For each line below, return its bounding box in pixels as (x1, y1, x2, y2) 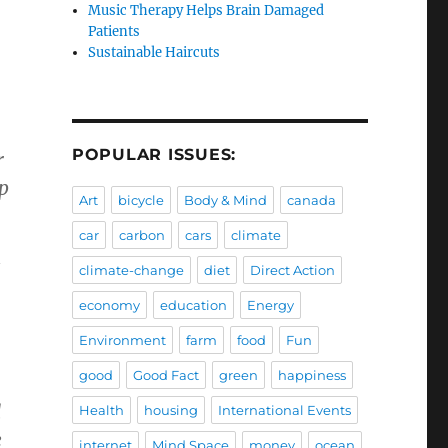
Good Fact (132, 367, 199, 384)
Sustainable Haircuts (88, 44, 221, 62)
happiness (277, 367, 346, 384)
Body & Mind (183, 192, 267, 209)
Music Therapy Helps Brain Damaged (88, 2, 325, 20)
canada (286, 192, 336, 209)
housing (143, 402, 198, 419)
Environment (78, 332, 166, 349)
